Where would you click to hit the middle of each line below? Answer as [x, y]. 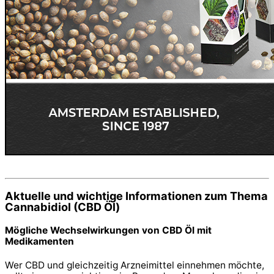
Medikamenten [39, 242]
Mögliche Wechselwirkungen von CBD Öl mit [108, 231]
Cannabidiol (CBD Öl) [62, 207]
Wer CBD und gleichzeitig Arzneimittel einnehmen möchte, [135, 265]
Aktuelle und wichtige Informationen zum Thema [136, 196]
